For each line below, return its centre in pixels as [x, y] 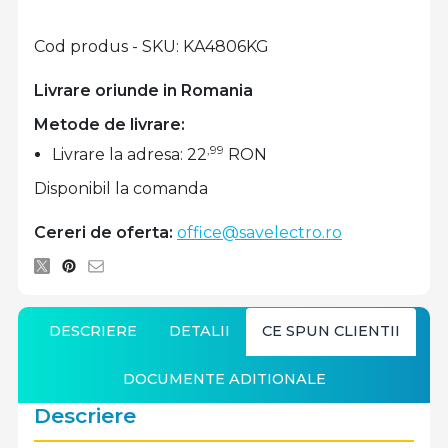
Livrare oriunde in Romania [143, 90]
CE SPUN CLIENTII [330, 331]
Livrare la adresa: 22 [130, 154]
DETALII [199, 331]
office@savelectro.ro [259, 232]
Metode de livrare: [109, 124]
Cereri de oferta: [103, 232]
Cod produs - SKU [105, 46]
